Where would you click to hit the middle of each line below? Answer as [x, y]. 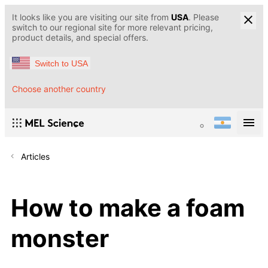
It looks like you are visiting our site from [92, 17]
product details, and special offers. [80, 37]
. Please [204, 17]
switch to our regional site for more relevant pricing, [112, 27]
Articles [35, 157]
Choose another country [59, 89]
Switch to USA [61, 63]
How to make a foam [128, 208]
